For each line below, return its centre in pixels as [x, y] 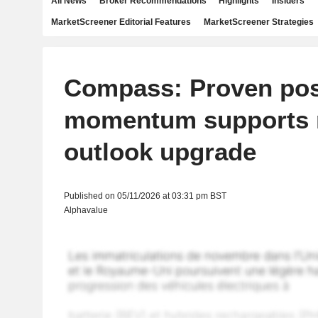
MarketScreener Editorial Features [121, 22]
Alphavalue [86, 210]
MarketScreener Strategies [258, 22]
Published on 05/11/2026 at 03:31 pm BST [145, 196]
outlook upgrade [160, 152]
